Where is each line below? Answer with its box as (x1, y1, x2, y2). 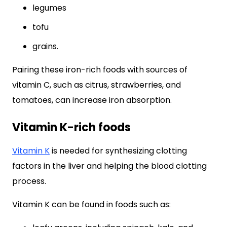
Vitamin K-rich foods (12, 120, 131, 135)
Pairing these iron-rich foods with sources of (12, 64, 187, 75)
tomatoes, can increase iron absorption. (12, 94, 172, 106)
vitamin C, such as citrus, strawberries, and (12, 79, 181, 91)
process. (12, 175, 46, 187)
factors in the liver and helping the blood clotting (12, 160, 207, 172)
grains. (32, 41, 58, 52)
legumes (32, 2, 66, 14)
